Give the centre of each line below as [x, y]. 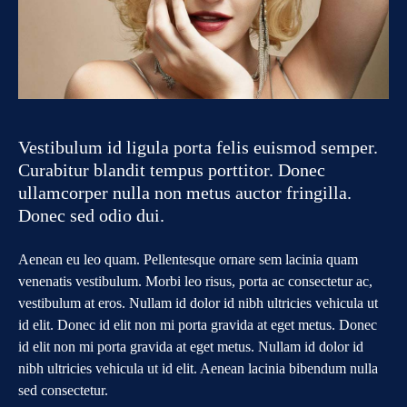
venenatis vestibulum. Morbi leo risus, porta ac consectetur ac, [195, 282]
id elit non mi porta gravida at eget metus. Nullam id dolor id [191, 347]
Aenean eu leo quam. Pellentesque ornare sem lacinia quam [188, 260]
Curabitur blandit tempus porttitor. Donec [172, 170]
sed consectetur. [63, 391]
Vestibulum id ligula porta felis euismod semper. [198, 148]
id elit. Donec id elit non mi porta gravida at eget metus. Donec [198, 325]
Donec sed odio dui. [91, 216]
